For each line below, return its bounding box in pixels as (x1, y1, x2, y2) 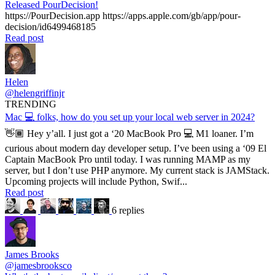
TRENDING (5, 98, 56, 109)
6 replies (112, 204, 144, 215)
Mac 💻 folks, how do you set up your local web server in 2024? (5, 111, 255, 122)
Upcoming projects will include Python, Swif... (5, 176, 187, 187)
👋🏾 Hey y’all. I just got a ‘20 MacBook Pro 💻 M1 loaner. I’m (5, 128, 254, 139)
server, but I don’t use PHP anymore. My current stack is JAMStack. (5, 165, 269, 176)
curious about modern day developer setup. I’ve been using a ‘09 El (5, 142, 266, 153)
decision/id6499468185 (5, 21, 96, 32)
